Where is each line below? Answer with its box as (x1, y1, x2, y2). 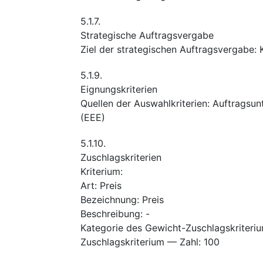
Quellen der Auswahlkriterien (80, 97, 207, 109)
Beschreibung (80, 207, 140, 220)
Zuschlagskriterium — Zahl (80, 235, 198, 248)
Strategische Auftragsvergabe (80, 29, 214, 41)
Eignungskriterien (80, 83, 157, 95)
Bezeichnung (80, 193, 137, 205)
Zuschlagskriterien (80, 151, 161, 163)
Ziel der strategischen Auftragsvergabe (80, 43, 254, 55)
